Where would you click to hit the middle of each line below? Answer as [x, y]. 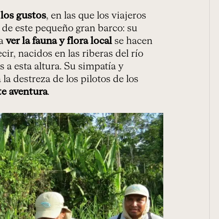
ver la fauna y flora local [58, 41]
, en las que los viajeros [96, 16]
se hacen [132, 41]
